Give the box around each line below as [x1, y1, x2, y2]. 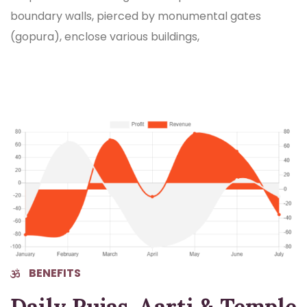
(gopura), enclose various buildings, [10, 28, 199, 45]
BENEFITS [27, 265, 81, 281]
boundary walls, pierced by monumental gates [10, 8, 261, 24]
